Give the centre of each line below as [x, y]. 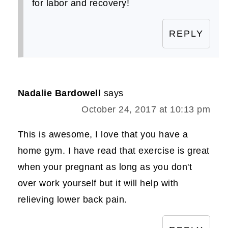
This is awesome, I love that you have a [103, 134]
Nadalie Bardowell [59, 93]
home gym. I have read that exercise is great [113, 150]
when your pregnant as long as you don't [105, 167]
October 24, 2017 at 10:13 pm [146, 109]
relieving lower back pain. [72, 199]
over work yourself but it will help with [98, 183]
